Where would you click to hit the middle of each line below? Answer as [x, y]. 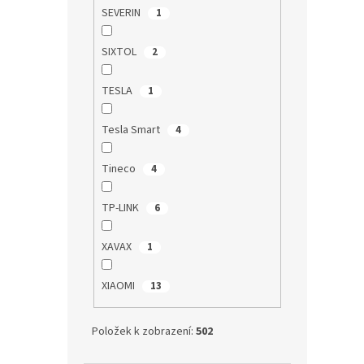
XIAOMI [119, 286]
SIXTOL [120, 52]
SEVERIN [122, 13]
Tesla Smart [132, 130]
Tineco [119, 169]
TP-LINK [121, 208]
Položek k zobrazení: [144, 331]
